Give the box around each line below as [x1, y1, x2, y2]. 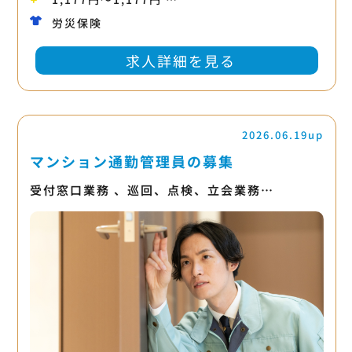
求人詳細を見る [125, 49, 236, 71]
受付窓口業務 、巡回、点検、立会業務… [29, 181, 274, 198]
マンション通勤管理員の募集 [29, 150, 234, 171]
